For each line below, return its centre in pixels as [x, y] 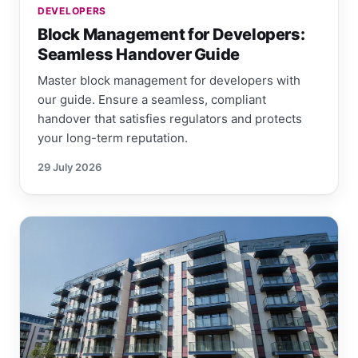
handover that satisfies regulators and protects [170, 118]
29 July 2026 [70, 167]
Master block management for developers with [169, 80]
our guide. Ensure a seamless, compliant [152, 99]
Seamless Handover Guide [139, 54]
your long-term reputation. [113, 137]
